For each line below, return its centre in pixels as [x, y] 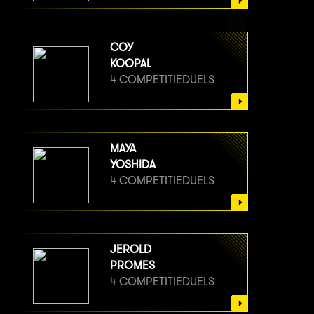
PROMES [132, 265]
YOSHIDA [133, 164]
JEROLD [131, 249]
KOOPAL [131, 63]
